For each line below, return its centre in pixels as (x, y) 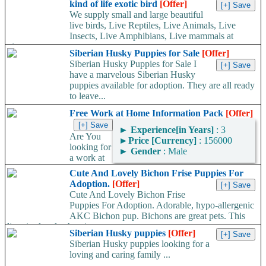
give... (19, 47)
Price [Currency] (162, 141)
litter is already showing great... (66, 227)
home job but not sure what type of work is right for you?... (118, 169)
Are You (85, 137)
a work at (87, 158)
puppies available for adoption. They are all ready (162, 85)
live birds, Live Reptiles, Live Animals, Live (153, 26)
